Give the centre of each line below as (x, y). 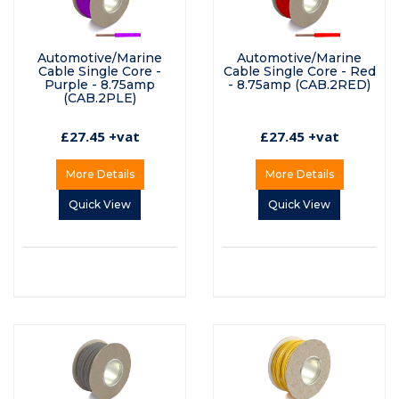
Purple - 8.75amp (100, 85)
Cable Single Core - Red (299, 72)
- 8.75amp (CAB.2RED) (299, 85)
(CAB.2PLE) (100, 98)
